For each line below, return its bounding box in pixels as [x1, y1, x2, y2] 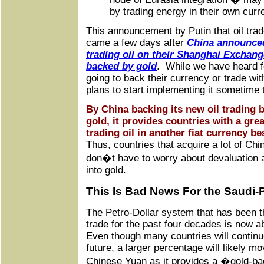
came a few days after [86, 37, 187, 48]
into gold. [86, 164, 126, 176]
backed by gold [86, 61, 157, 72]
